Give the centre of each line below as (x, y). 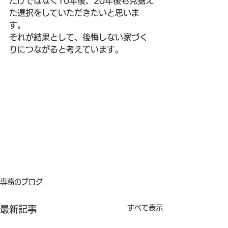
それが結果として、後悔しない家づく (78, 37)
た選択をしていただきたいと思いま (74, 13)
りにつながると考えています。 (66, 49)
